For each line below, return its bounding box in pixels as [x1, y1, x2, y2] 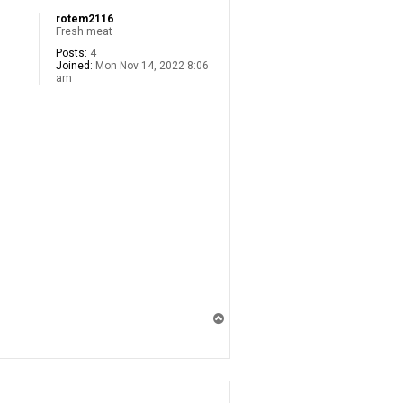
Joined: [56, 59, 93, 73]
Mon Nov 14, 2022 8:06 [93, 59, 209, 73]
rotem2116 [56, 13, 113, 26]
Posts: [56, 47, 87, 60]
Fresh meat [56, 25, 112, 39]
